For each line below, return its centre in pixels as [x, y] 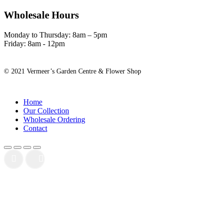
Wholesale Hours [41, 15]
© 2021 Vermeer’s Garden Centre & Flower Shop [73, 71]
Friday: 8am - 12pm [34, 44]
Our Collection [46, 111]
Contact [35, 128]
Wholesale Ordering [54, 119]
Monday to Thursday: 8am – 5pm [55, 35]
